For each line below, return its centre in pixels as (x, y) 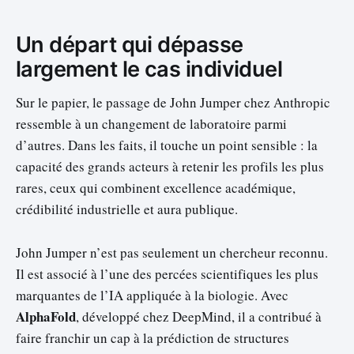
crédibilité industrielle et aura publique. (127, 209)
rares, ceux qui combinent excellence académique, (156, 188)
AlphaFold (46, 316)
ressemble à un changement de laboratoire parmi (151, 124)
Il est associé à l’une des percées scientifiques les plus (167, 273)
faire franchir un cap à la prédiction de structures (153, 337)
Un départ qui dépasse (130, 44)
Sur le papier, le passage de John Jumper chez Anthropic (173, 103)
